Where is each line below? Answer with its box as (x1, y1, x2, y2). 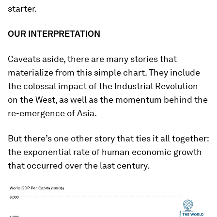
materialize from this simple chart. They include (8, 67, 200, 77)
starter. (8, 3, 37, 14)
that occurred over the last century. (8, 160, 150, 170)
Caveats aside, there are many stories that (8, 53, 177, 64)
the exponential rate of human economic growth (8, 146, 202, 157)
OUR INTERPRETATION (8, 28, 100, 39)
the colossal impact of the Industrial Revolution (8, 80, 198, 91)
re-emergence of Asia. (8, 108, 97, 118)
